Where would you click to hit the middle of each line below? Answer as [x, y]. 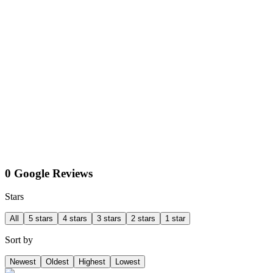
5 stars [41, 219]
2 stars [143, 219]
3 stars [109, 219]
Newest [23, 262]
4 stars [75, 219]
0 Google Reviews [49, 173]
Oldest [57, 262]
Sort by [19, 240]
